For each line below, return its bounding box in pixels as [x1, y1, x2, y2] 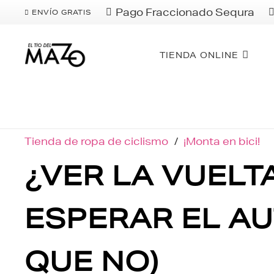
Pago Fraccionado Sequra [116, 6, 255, 18]
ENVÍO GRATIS [32, 7, 92, 17]
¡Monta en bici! [183, 135, 261, 147]
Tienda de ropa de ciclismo [24, 135, 168, 147]
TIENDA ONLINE [159, 50, 239, 61]
